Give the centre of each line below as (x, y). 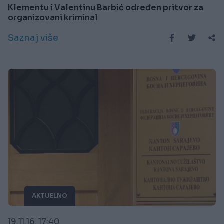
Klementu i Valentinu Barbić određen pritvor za (106, 8)
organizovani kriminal (53, 18)
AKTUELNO (50, 196)
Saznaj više (33, 38)
